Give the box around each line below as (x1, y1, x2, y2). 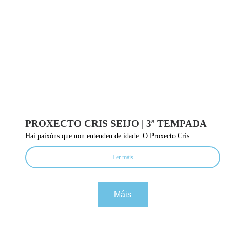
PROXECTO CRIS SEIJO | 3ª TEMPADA (25, 118, 207, 129)
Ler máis (112, 153, 133, 161)
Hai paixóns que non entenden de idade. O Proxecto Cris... (25, 131, 196, 140)
